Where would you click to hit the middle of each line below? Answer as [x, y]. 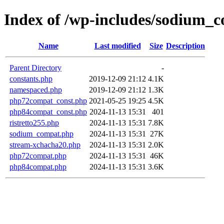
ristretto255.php [34, 122]
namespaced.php [36, 89]
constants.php [31, 78]
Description [185, 45]
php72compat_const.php [48, 100]
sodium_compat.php [41, 133]
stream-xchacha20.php [45, 144]
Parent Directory [35, 67]
